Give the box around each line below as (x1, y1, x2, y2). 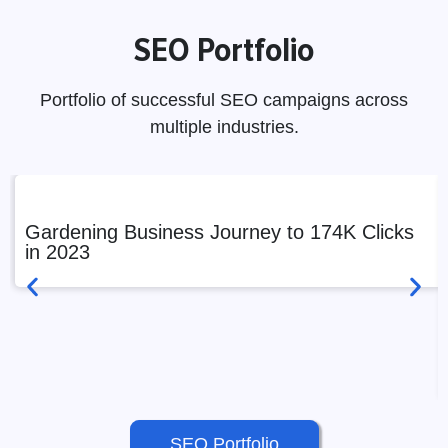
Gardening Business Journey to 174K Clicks (25, 221, 414, 244)
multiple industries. (149, 116, 299, 137)
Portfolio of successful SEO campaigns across (40, 89, 408, 110)
